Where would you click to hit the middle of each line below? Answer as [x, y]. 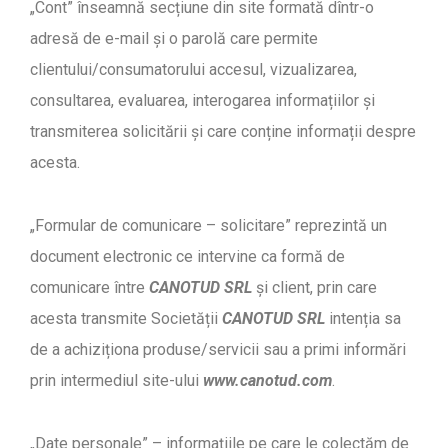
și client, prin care [314, 287]
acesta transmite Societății [126, 318]
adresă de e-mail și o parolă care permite [174, 38]
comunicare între [89, 287]
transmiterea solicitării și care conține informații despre [223, 131]
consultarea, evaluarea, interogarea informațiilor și [202, 100]
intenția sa [363, 318]
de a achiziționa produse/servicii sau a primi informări [218, 349]
